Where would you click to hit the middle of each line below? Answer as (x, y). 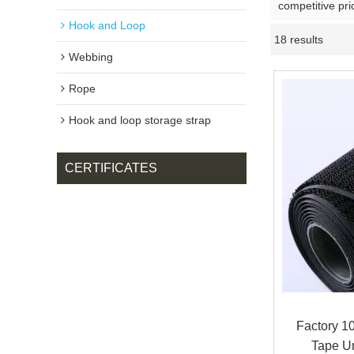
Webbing (91, 57)
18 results (299, 40)
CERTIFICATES (111, 168)
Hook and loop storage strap (140, 120)
